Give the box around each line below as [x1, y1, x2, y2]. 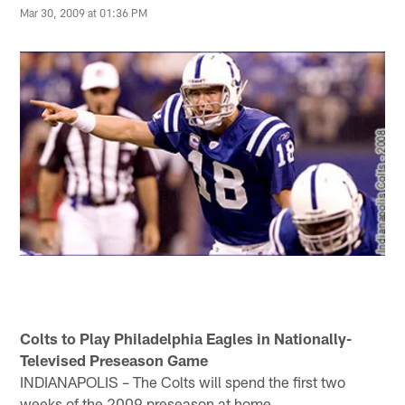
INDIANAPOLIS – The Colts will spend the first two [20, 372, 346, 391]
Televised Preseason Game [20, 350, 209, 369]
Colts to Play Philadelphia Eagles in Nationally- [20, 328, 353, 347]
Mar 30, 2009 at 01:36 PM [20, 6, 148, 20]
